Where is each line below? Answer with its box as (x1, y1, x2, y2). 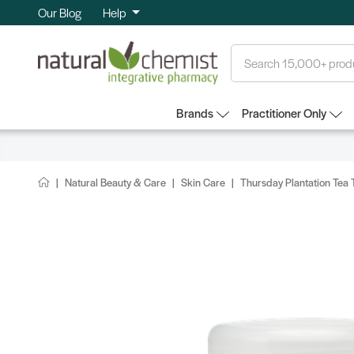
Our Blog (38, 4, 81, 21)
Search (231, 44, 266, 62)
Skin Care (181, 174, 225, 190)
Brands (176, 104, 213, 121)
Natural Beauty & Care (65, 174, 166, 190)
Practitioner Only (242, 104, 326, 121)
